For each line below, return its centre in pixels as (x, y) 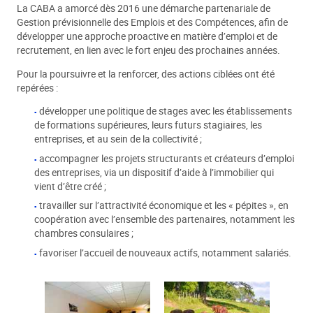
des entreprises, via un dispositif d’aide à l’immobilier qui (154, 172)
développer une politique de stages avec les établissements (166, 111)
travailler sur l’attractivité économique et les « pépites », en (164, 206)
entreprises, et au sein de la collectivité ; (118, 139)
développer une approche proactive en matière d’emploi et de (147, 37)
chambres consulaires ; (83, 234)
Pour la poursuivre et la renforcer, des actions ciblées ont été (146, 74)
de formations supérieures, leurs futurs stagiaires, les (148, 125)
